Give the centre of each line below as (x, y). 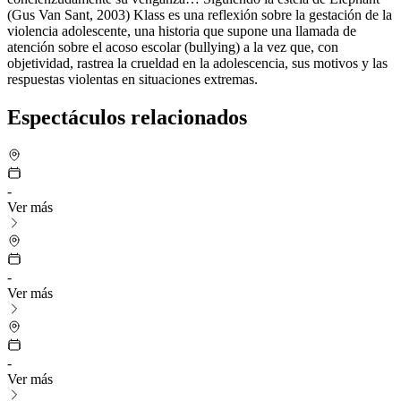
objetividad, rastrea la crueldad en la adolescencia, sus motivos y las (197, 63)
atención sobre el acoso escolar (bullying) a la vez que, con (173, 47)
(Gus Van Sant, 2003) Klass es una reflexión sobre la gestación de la (200, 14)
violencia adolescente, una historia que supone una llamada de (182, 30)
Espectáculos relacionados (127, 117)
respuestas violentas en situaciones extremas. (132, 79)
